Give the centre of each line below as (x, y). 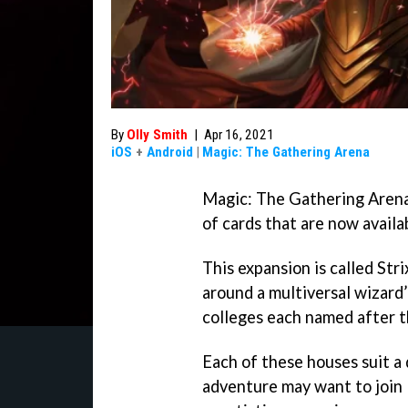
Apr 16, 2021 (239, 135)
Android (170, 152)
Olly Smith (157, 135)
